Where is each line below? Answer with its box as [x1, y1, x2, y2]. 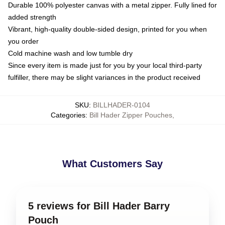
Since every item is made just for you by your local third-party [8, 61, 202, 69]
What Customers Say [62, 158, 163, 169]
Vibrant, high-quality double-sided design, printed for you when [8, 25, 207, 33]
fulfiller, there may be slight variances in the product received [8, 73, 200, 81]
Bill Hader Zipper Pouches [89, 110, 172, 119]
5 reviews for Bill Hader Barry [28, 200, 170, 211]
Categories [51, 110, 85, 119]
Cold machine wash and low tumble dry [8, 49, 133, 57]
